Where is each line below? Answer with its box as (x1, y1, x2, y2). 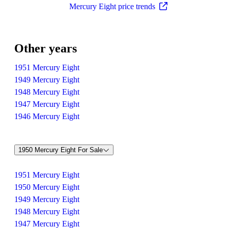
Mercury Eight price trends (69, 2, 155, 11)
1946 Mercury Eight (14, 111, 79, 121)
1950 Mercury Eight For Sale (18, 146, 103, 154)
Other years (14, 41, 77, 55)
